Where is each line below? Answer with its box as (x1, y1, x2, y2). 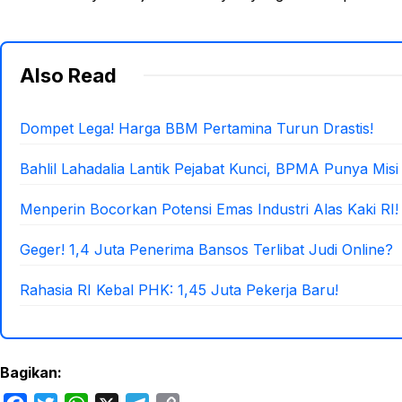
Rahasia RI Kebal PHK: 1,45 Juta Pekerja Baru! (20, 280, 338, 299)
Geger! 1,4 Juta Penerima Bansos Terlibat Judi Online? (20, 240, 393, 258)
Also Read (20, 63, 117, 87)
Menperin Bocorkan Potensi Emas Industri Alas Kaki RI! (20, 199, 398, 218)
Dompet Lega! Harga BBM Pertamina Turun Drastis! (20, 118, 373, 137)
